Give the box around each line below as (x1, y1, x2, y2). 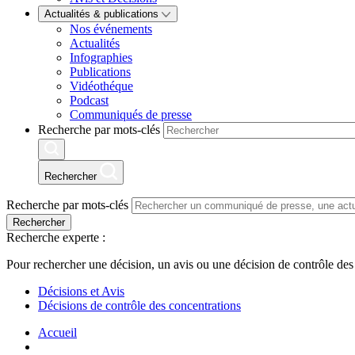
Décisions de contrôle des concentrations (38, 299, 241, 313)
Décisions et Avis (38, 284, 124, 299)
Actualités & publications (44, 8, 162, 21)
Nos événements (70, 22, 152, 36)
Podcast (70, 94, 109, 108)
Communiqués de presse (70, 108, 192, 122)
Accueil (38, 326, 77, 340)
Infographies (70, 51, 132, 65)
